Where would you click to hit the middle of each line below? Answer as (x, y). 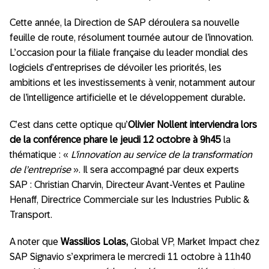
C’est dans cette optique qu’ (69, 125)
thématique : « (40, 155)
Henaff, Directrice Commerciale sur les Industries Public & (129, 200)
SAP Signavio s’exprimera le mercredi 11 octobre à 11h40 (130, 257)
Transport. (31, 215)
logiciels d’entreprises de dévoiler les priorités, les (116, 68)
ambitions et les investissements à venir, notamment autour (132, 83)
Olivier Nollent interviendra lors (192, 125)
